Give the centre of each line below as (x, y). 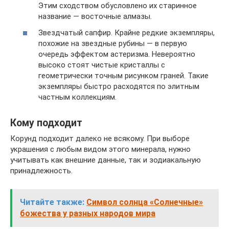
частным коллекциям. (77, 97)
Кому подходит (46, 123)
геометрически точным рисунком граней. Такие (123, 75)
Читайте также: (52, 202)
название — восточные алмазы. (95, 16)
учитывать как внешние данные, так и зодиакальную (106, 160)
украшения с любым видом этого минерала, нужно (100, 149)
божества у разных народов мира (88, 213)
